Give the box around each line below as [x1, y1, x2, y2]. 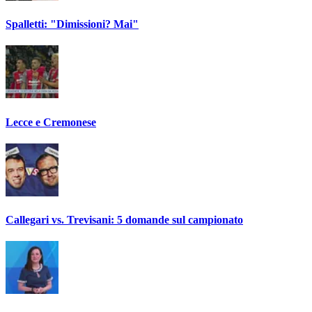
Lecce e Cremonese [6, 116, 96, 128]
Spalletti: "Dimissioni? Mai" [6, 17, 139, 30]
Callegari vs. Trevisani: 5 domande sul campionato [6, 214, 243, 226]
